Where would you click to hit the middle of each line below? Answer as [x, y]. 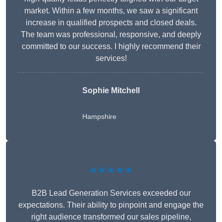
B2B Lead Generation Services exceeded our [111, 193]
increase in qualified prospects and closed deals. [111, 22]
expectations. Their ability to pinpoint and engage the [111, 205]
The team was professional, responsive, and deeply [111, 34]
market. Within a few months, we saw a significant [111, 10]
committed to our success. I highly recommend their [111, 46]
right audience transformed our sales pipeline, [111, 217]
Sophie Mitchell [111, 90]
